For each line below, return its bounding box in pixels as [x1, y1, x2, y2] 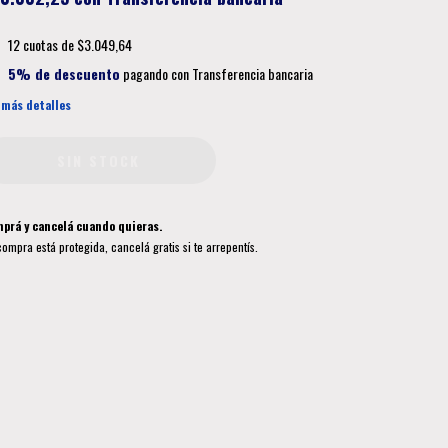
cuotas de [22, 34, 77, 55]
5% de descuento [7, 63, 120, 85]
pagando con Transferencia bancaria [119, 63, 313, 85]
